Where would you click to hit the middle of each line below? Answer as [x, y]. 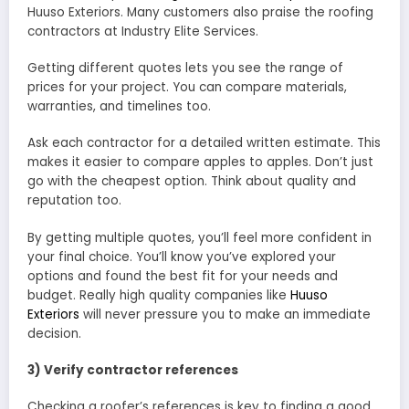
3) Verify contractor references [133, 370]
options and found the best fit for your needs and [183, 276]
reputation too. [74, 201]
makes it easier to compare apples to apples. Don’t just [200, 163]
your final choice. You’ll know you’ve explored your [182, 257]
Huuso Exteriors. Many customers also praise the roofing [200, 13]
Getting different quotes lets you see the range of [185, 68]
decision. [56, 333]
